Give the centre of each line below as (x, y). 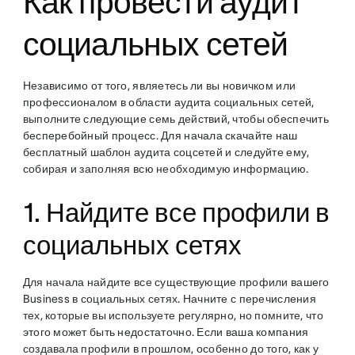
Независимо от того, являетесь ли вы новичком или (159, 86)
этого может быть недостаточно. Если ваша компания (166, 332)
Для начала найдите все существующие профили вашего (176, 282)
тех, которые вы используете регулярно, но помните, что (173, 315)
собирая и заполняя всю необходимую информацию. (167, 169)
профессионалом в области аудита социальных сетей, (168, 102)
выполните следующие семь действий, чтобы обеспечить (176, 119)
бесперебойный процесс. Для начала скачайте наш (160, 136)
